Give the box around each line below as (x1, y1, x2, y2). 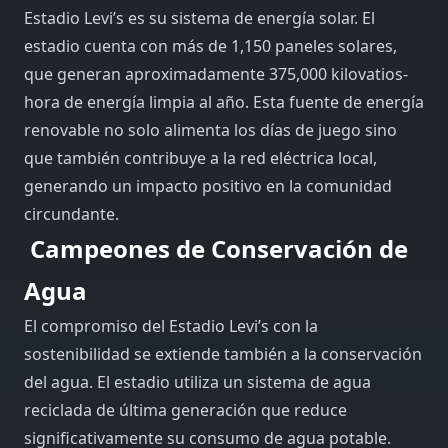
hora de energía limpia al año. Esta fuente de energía (24, 90, 424, 113)
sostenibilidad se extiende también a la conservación (24, 342, 422, 365)
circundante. (24, 202, 119, 225)
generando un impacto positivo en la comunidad (24, 174, 392, 197)
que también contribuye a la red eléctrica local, (24, 146, 377, 169)
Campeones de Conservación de (24, 231, 408, 265)
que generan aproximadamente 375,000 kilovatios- (24, 62, 408, 85)
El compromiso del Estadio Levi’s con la (24, 314, 318, 337)
